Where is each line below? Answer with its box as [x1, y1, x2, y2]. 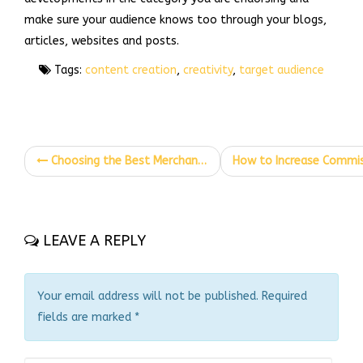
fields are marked [37, 310, 135, 324]
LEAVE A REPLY [39, 231, 146, 250]
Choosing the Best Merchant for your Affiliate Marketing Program [48, 153, 198, 168]
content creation [85, 62, 177, 77]
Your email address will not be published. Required [37, 288, 307, 303]
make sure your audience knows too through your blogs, [24, 12, 327, 27]
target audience [239, 62, 324, 77]
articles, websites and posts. [24, 33, 179, 48]
